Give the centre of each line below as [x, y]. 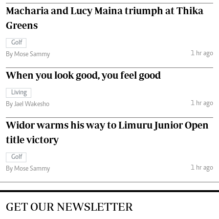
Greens [22, 25]
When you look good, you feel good [83, 75]
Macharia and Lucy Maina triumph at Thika [105, 10]
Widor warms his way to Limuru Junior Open [107, 125]
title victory [32, 139]
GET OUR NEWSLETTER [69, 206]
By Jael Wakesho [28, 104]
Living [19, 93]
